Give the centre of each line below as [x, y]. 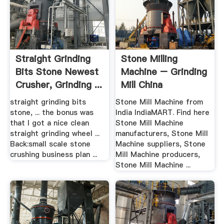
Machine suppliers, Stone [161, 144]
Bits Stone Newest [57, 71]
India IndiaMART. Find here [163, 113]
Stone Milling [149, 58]
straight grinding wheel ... [54, 134]
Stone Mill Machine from [159, 102]
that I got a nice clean [49, 123]
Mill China [142, 84]
